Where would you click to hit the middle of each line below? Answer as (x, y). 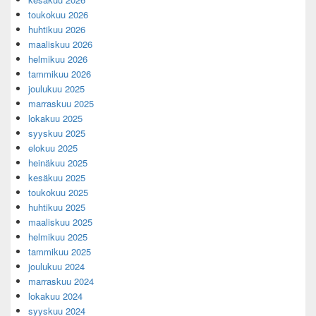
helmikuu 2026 (58, 59)
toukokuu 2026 (58, 15)
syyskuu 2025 (57, 133)
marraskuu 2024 (61, 281)
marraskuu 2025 (61, 104)
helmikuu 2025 (58, 237)
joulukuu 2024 (56, 267)
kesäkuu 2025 (57, 178)
